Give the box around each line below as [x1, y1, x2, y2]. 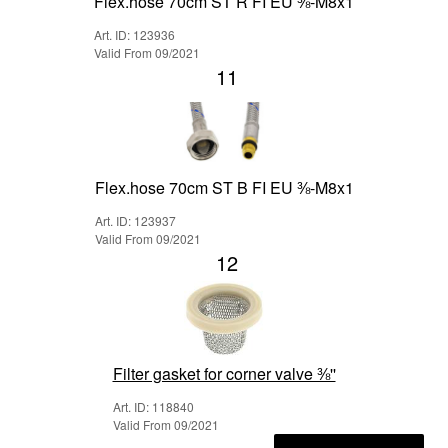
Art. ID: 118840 [112, 398, 194, 416]
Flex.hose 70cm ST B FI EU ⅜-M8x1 [94, 176, 354, 200]
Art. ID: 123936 [94, 26, 175, 44]
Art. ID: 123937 [94, 212, 176, 230]
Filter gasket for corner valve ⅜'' [112, 362, 336, 386]
